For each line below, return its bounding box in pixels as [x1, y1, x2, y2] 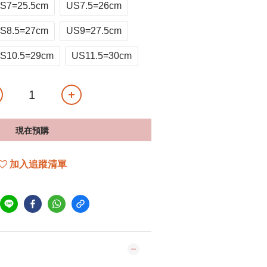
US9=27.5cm [66, 26, 122, 36]
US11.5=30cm [71, 51, 132, 61]
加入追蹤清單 [9, 159, 67, 169]
